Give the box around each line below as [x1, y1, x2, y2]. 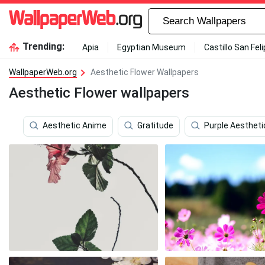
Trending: [22, 41, 64, 52]
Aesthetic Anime [43, 121, 106, 131]
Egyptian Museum [117, 43, 186, 52]
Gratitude [137, 121, 173, 131]
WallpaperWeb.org [9, 67, 77, 77]
